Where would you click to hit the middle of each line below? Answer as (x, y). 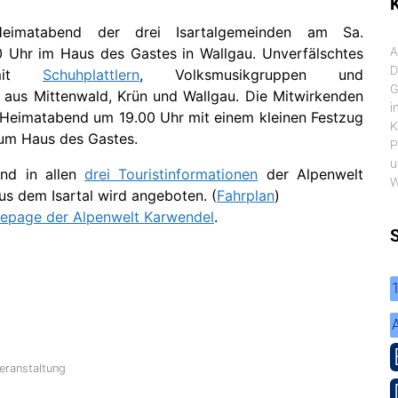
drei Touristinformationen (171, 174)
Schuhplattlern (91, 75)
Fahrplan (246, 195)
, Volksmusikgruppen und (251, 75)
